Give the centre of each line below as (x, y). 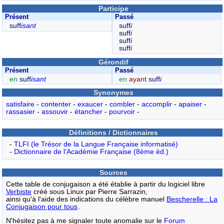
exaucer (90, 104)
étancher (88, 112)
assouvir (54, 112)
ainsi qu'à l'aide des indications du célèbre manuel (86, 199)
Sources (114, 172)
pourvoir (122, 112)
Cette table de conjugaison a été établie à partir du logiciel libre (105, 184)
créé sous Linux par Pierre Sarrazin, (89, 191)
